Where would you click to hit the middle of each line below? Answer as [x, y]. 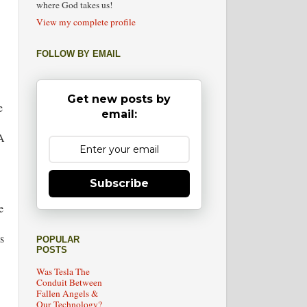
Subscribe [119, 183]
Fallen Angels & [67, 294]
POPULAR [58, 240]
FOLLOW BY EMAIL [78, 53]
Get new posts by [119, 99]
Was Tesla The [63, 272]
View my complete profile [86, 22]
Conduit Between [69, 283]
